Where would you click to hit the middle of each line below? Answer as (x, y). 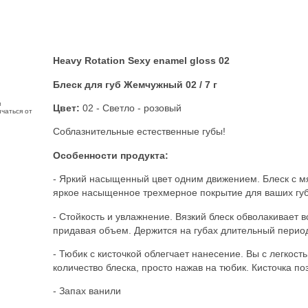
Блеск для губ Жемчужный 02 (125, 84)
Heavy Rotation (90, 61)
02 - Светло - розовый (131, 108)
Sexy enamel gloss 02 (179, 61)
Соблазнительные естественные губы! (139, 132)
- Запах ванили (87, 291)
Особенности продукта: (111, 155)
